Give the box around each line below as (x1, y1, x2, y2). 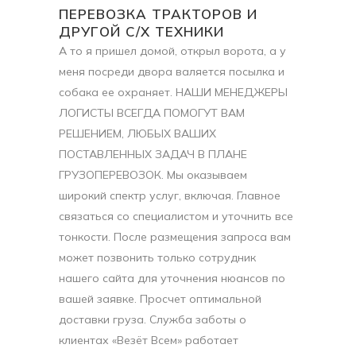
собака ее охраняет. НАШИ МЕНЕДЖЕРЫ (59, 85, 288, 100)
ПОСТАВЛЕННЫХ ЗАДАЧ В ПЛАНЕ (59, 147, 247, 162)
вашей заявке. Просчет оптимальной (59, 292, 261, 307)
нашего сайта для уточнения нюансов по (59, 271, 285, 286)
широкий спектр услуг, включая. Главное (59, 188, 281, 203)
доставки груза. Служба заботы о (59, 312, 246, 327)
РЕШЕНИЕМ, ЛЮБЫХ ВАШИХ (59, 126, 216, 141)
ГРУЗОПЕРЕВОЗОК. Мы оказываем (59, 168, 247, 183)
